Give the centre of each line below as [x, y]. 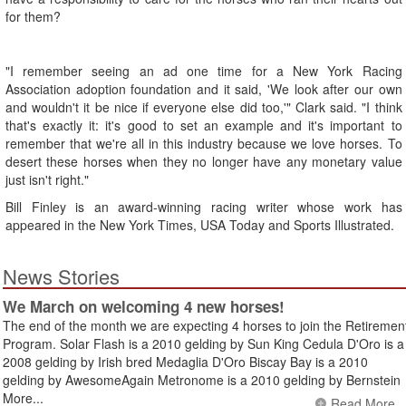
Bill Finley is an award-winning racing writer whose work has [204, 207]
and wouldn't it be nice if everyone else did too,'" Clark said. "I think [204, 107]
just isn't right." [47, 180]
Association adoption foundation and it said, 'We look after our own [204, 89]
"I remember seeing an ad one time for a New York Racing [204, 71]
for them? [33, 17]
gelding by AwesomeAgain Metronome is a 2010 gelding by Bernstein [202, 380]
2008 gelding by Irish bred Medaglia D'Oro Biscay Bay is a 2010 [185, 362]
